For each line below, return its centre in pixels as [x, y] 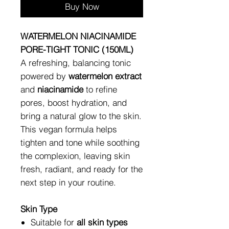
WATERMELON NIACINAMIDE [78, 36]
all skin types [102, 222]
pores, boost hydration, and [74, 102]
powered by [44, 76]
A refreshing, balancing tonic [76, 62]
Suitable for [54, 222]
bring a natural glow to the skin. [81, 116]
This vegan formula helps [69, 129]
